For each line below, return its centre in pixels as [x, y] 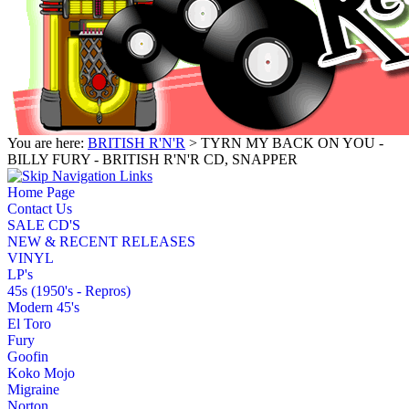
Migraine [33, 389]
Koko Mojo [41, 372]
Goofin [28, 356]
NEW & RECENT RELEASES [101, 241]
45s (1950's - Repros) [69, 290]
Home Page [41, 192]
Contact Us [40, 208]
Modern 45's [43, 307]
